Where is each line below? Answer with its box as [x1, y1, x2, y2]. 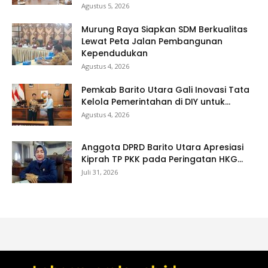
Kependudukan [81, 47, 148, 59]
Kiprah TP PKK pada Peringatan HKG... [81, 153, 243, 165]
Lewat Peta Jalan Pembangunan [81, 35, 223, 47]
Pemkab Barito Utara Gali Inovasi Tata [81, 83, 249, 96]
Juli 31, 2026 [81, 167, 118, 176]
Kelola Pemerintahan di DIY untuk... [81, 95, 230, 108]
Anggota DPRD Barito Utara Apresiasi [81, 141, 243, 153]
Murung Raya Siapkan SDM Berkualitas [81, 23, 248, 35]
